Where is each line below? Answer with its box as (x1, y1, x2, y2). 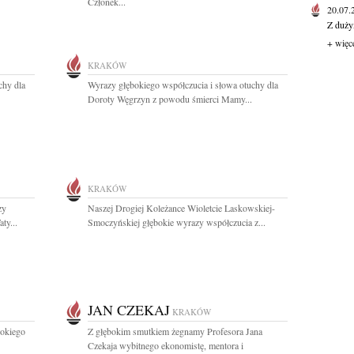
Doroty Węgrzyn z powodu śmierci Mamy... (88, 92, 252, 105)
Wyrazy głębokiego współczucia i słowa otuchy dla (88, 78, 278, 91)
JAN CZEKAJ (88, 300, 170, 319)
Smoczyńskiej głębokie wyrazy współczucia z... (88, 216, 265, 228)
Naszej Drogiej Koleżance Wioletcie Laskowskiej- (88, 201, 275, 214)
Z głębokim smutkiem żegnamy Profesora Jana (88, 325, 262, 337)
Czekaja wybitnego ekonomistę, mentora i (88, 339, 243, 352)
